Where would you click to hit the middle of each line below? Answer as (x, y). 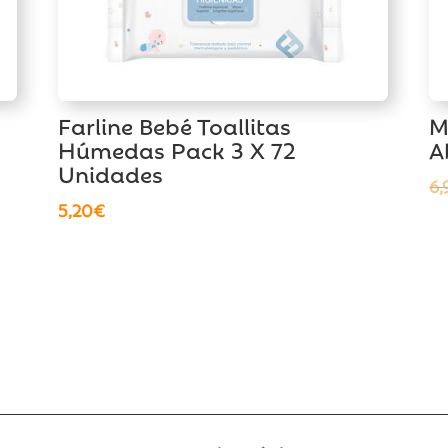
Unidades (110, 172)
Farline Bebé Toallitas (174, 124)
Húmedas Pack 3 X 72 (176, 148)
